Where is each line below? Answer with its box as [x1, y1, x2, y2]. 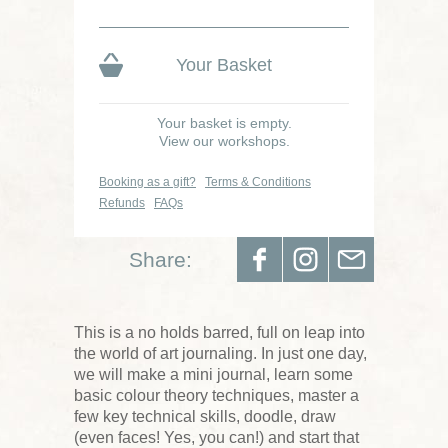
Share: [129, 248, 192, 271]
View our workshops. [158, 133, 290, 149]
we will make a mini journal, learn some [74, 366, 353, 383]
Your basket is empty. [156, 115, 292, 131]
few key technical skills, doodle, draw [74, 408, 336, 425]
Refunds [99, 196, 145, 210]
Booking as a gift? [99, 175, 196, 189]
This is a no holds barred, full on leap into [74, 324, 365, 341]
